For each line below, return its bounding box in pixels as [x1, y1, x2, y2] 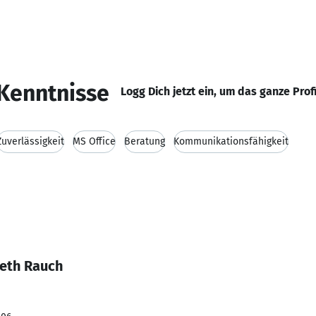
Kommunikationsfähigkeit [174, 135, 288, 147]
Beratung [124, 135, 165, 147]
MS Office [73, 135, 116, 147]
